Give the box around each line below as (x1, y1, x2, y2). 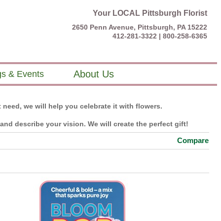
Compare (177, 136, 209, 145)
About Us (73, 69, 114, 79)
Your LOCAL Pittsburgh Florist (93, 9, 207, 17)
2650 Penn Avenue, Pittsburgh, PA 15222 (72, 23, 207, 31)
